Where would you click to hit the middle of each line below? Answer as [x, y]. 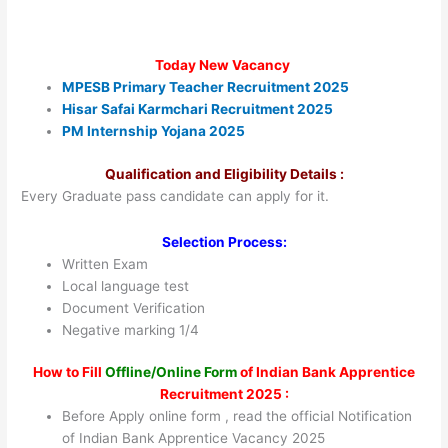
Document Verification [134, 307]
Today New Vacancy [224, 65]
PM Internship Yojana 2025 [154, 131]
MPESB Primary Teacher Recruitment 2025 [206, 87]
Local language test [126, 285]
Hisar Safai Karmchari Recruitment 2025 [198, 109]
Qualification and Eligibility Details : [224, 173]
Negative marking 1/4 [131, 329]
